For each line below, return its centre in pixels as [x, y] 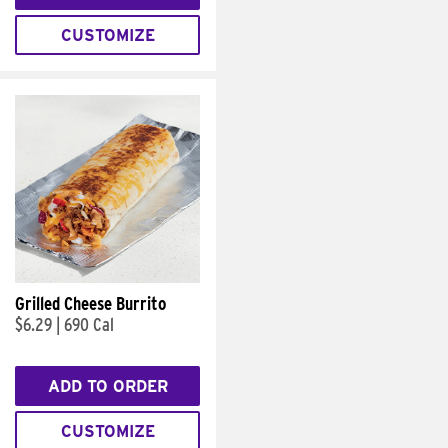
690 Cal [89, 324]
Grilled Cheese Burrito [90, 303]
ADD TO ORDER [107, 386]
